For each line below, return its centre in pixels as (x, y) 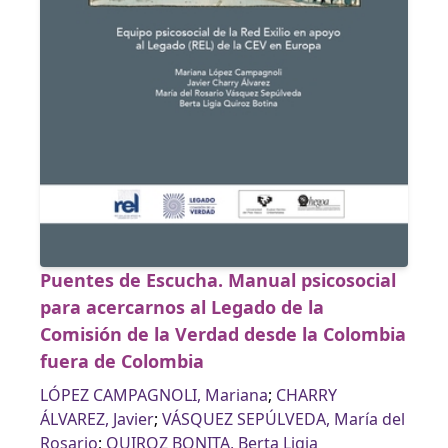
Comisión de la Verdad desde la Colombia (223, 334)
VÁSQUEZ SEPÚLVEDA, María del (283, 419)
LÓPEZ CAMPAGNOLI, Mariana (154, 395)
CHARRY (306, 395)
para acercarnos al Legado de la (182, 307)
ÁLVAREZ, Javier (97, 419)
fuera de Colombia (122, 361)
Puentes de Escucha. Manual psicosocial (218, 280)
